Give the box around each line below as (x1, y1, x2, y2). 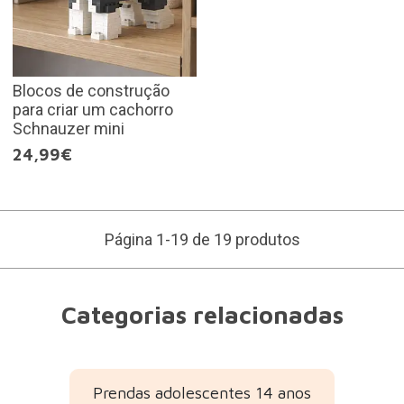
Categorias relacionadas (60, 299, 344, 329)
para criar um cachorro (12, 99, 173, 119)
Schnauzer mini (12, 118, 124, 138)
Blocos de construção (12, 80, 170, 100)
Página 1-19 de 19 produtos (104, 229, 300, 249)
